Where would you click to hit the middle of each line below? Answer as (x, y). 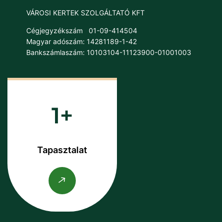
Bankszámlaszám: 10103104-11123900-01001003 (109, 53)
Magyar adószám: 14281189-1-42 (82, 42)
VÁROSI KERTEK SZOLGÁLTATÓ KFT (85, 13)
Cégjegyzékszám (55, 31)
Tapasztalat (62, 150)
